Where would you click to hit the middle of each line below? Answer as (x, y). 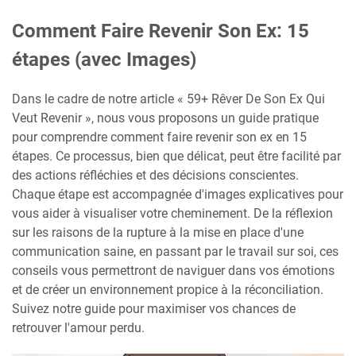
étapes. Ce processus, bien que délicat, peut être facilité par (176, 156)
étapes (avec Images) (104, 60)
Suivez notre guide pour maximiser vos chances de (154, 309)
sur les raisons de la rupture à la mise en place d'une (158, 232)
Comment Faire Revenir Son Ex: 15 (161, 31)
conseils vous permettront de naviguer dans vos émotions (173, 271)
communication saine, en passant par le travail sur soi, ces (175, 252)
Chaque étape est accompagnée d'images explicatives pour (178, 194)
